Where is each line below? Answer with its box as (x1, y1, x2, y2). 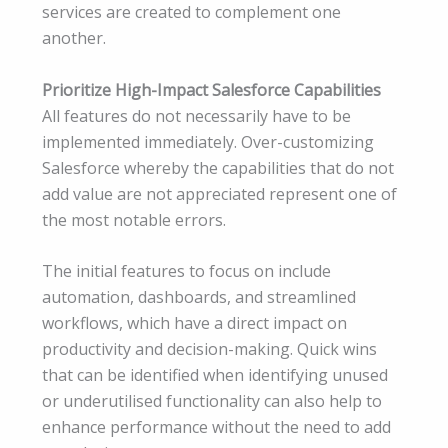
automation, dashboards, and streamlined (42, 286, 356, 309)
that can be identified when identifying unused (42, 364, 388, 387)
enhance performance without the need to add (42, 416, 391, 439)
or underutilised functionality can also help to (42, 390, 382, 413)
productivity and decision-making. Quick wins (42, 338, 377, 361)
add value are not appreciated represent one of (42, 182, 397, 205)
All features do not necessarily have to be (42, 104, 351, 127)
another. (42, 26, 106, 49)
